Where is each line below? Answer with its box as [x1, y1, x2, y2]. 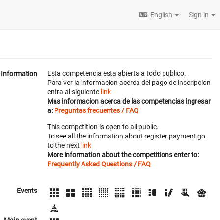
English [150, 11, 172, 19]
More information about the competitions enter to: [47, 151, 199, 159]
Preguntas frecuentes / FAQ [54, 107, 138, 114]
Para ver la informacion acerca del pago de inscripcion [47, 79, 211, 86]
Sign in [189, 11, 210, 19]
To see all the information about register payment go [47, 132, 205, 140]
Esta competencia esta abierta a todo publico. [47, 69, 186, 77]
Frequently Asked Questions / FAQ [47, 160, 151, 168]
